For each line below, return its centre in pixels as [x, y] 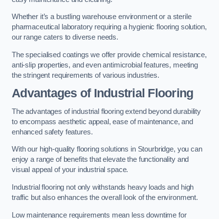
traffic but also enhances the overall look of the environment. [105, 197]
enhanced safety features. [52, 132]
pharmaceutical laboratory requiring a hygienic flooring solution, [109, 27]
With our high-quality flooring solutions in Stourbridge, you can [107, 149]
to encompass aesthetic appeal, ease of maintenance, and [103, 121]
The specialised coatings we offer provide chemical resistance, [109, 55]
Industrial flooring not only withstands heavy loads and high [103, 187]
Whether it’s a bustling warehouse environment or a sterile [102, 17]
